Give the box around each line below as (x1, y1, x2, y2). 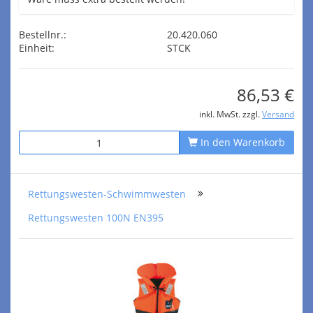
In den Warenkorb (198, 136, 285, 149)
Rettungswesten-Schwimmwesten (28, 187, 186, 201)
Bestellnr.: (19, 28, 66, 41)
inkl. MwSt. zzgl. (199, 108, 262, 119)
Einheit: (19, 41, 54, 54)
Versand (262, 108, 294, 119)
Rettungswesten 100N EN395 (28, 211, 163, 224)
